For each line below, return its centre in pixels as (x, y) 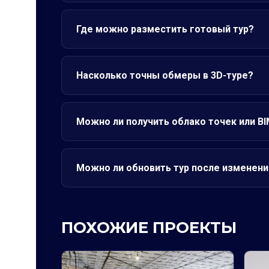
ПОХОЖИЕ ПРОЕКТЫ (149, 228)
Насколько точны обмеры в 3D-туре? (165, 75)
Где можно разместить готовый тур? (165, 29)
